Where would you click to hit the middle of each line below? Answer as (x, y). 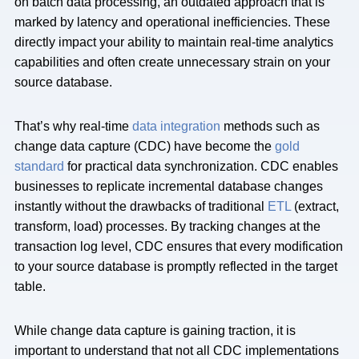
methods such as (270, 126)
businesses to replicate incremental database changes (169, 186)
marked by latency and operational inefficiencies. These (172, 22)
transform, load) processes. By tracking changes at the (167, 226)
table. (30, 286)
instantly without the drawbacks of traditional (141, 206)
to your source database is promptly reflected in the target (176, 266)
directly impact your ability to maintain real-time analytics (174, 42)
